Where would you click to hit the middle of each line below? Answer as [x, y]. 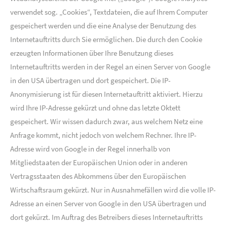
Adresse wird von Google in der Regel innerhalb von [90, 149]
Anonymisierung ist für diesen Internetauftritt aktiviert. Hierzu [106, 94]
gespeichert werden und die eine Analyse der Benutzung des [103, 26]
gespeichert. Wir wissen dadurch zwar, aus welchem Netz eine [106, 121]
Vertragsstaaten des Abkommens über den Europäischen [98, 176]
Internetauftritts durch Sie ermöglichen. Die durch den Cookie [106, 39]
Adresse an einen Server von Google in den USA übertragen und [108, 203]
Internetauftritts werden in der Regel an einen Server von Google [110, 67]
